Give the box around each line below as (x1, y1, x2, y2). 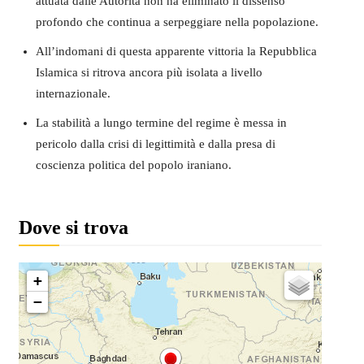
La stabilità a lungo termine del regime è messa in (35, 115, 287, 129)
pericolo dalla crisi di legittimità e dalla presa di (35, 136, 275, 150)
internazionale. (35, 86, 110, 100)
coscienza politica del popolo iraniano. (35, 158, 232, 171)
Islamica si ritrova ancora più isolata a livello (35, 65, 262, 79)
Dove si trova (18, 216, 128, 238)
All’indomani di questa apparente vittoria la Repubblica (35, 44, 317, 58)
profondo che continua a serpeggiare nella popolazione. (35, 15, 318, 28)
